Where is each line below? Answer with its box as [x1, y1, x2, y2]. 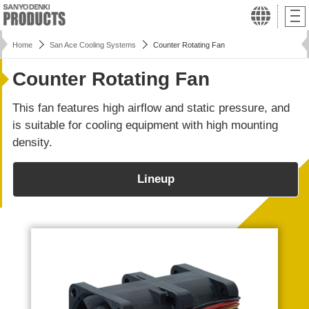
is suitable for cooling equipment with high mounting [12, 119, 278, 132]
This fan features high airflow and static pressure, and [12, 101, 290, 114]
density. [12, 136, 52, 149]
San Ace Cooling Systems [50, 41, 136, 49]
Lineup [137, 172, 175, 186]
